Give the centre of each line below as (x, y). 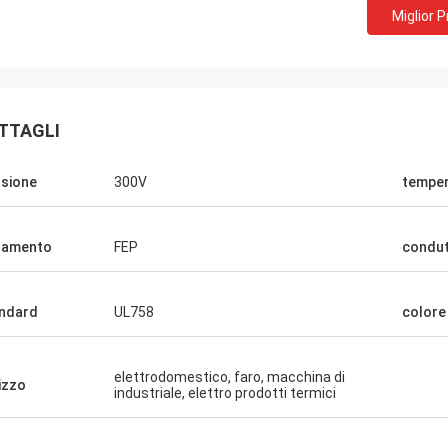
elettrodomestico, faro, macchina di (229, 377)
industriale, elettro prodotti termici (225, 393)
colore (424, 312)
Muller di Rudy (100, 426)
